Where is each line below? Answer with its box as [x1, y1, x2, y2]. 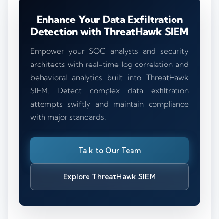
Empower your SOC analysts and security [30, 46, 189, 56]
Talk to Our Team [78, 146, 141, 155]
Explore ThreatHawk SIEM [63, 172, 156, 182]
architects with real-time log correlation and [30, 60, 189, 69]
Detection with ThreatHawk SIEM [30, 25, 189, 38]
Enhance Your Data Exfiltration [36, 13, 183, 26]
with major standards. [30, 112, 106, 122]
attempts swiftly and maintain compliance [30, 99, 189, 109]
